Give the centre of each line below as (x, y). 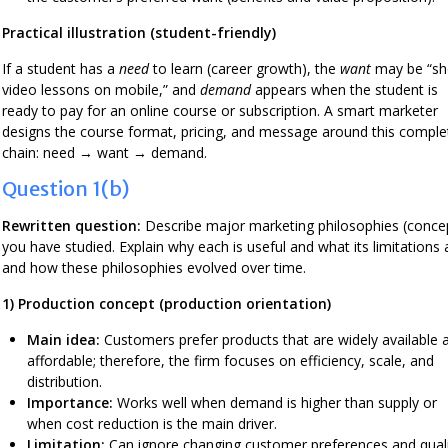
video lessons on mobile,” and (101, 89)
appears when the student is (344, 89)
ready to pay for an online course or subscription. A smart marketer (220, 110)
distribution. (64, 381)
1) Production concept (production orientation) (166, 303)
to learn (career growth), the (244, 68)
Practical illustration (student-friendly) (139, 32)
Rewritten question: (71, 225)
